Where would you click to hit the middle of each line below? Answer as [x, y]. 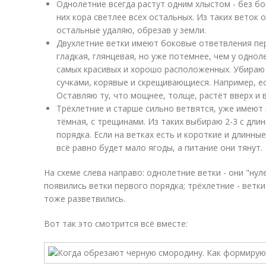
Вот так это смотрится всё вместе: [116, 224]
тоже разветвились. [85, 199]
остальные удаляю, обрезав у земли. [131, 30]
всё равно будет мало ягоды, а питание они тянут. [159, 148]
